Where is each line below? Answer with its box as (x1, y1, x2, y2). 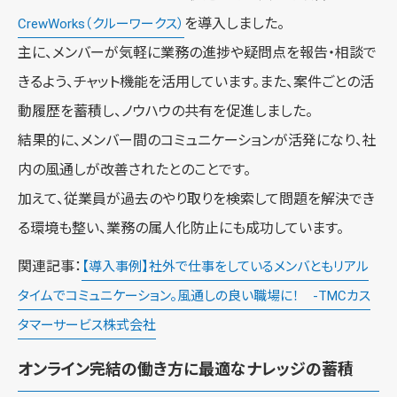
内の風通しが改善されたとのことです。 (18, 160, 251, 178)
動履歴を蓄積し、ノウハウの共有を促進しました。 (18, 102, 313, 120)
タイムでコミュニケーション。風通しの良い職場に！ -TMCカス (18, 287, 370, 304)
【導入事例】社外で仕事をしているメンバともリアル (82, 258, 369, 275)
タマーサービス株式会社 (18, 316, 156, 333)
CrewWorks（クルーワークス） (18, 15, 184, 32)
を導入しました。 (184, 14, 284, 32)
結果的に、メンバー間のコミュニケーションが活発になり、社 (18, 131, 377, 149)
